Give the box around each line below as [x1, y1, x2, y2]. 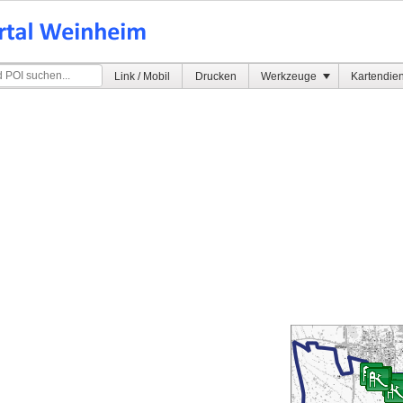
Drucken [194, 70, 237, 83]
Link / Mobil [114, 70, 171, 83]
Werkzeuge [260, 70, 319, 83]
